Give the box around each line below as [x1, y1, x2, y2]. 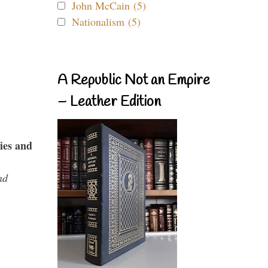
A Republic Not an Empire [57, 71, 210, 90]
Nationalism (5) [72, 14, 141, 29]
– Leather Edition [57, 93, 161, 112]
